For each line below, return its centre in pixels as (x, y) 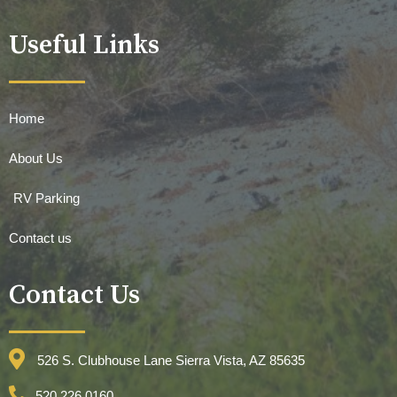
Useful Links (84, 46)
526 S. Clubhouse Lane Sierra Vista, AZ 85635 (171, 360)
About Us (36, 158)
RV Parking (47, 198)
